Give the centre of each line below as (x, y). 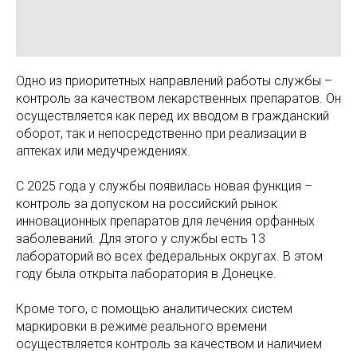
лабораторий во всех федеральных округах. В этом (169, 256)
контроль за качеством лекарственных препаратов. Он (178, 98)
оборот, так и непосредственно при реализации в (161, 133)
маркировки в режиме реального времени (141, 326)
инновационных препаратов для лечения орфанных (165, 221)
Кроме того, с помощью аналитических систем (154, 308)
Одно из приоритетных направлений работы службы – (174, 80)
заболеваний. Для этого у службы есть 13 (141, 238)
